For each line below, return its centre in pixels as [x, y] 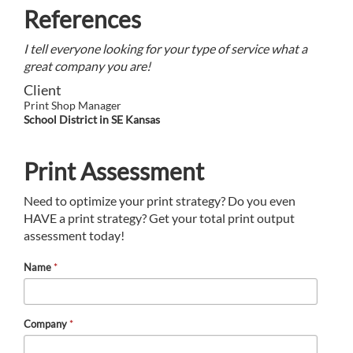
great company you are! [87, 66]
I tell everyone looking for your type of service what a [165, 49]
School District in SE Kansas [92, 120]
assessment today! [74, 236]
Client [43, 90]
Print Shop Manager [72, 106]
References [82, 19]
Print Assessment [114, 171]
